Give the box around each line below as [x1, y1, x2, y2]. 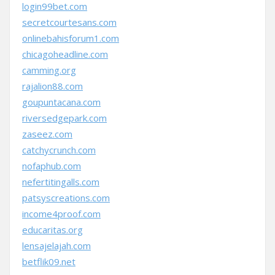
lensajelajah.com [22, 239, 91, 252]
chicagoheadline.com [22, 48, 108, 60]
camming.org [22, 64, 76, 76]
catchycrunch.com [22, 144, 96, 156]
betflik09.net [22, 255, 76, 268]
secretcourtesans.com [22, 16, 117, 28]
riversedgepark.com [22, 112, 107, 124]
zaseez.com [22, 128, 72, 140]
